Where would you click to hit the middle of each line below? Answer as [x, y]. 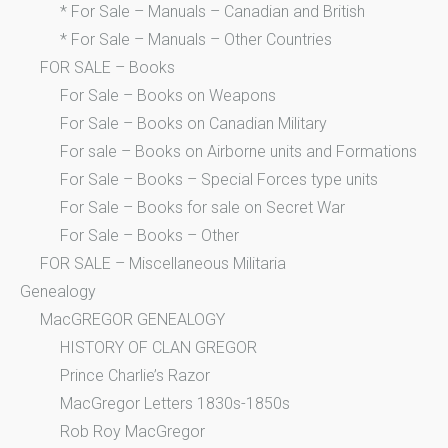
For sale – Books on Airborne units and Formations [238, 151]
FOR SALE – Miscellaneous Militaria [163, 263]
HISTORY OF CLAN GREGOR [158, 347]
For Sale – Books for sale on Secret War [202, 207]
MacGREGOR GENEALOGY [132, 319]
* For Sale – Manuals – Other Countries [196, 39]
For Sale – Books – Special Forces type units [219, 179]
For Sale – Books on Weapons [168, 95]
